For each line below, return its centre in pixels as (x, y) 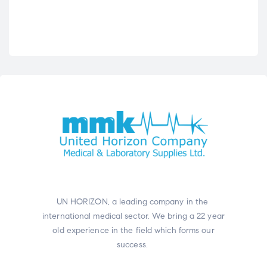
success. (133, 245)
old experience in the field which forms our (133, 231)
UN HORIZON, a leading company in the (133, 202)
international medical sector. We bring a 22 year (133, 216)
